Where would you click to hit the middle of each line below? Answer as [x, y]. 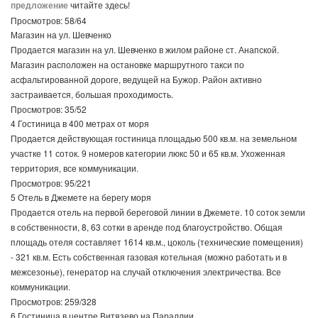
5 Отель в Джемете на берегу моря [81, 197]
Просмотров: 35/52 [49, 109]
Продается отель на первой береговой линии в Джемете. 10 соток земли [158, 212]
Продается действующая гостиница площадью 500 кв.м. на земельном [154, 138]
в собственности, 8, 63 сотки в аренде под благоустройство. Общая [147, 227]
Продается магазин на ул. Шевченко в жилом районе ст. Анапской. [145, 49]
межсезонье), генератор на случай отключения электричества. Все [146, 272]
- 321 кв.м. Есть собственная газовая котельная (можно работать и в [149, 257]
